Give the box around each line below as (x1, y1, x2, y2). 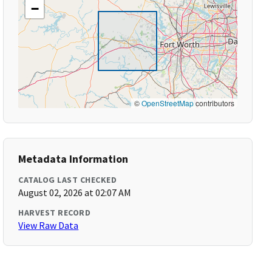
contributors (193, 98, 234, 108)
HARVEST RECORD (18, 207, 91, 218)
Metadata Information (18, 152, 129, 166)
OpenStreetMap (141, 98, 194, 108)
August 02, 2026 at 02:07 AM (18, 186, 132, 199)
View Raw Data (18, 219, 79, 231)
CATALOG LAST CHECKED (18, 174, 117, 185)
